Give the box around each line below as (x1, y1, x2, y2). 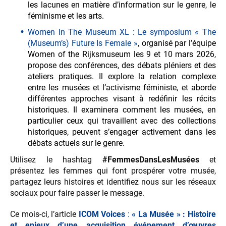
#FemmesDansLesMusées (102, 155, 199, 165)
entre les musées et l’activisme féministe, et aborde (28, 83, 216, 93)
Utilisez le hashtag (10, 155, 102, 165)
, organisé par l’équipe (137, 38, 216, 48)
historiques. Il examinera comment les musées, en (28, 105, 216, 115)
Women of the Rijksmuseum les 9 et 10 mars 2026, (28, 49, 216, 60)
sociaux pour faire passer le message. (10, 188, 144, 198)
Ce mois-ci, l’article (10, 209, 79, 219)
